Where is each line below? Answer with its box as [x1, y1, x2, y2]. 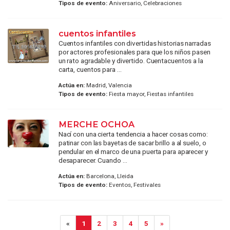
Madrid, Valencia [84, 81, 132, 89]
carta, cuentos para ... [58, 65, 122, 73]
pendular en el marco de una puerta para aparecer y [58, 147, 208, 156]
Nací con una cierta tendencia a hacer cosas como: [58, 129, 208, 138]
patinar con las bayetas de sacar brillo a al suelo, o [58, 138, 206, 147]
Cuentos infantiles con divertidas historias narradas [58, 39, 211, 47]
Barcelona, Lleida [84, 172, 133, 180]
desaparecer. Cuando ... [58, 156, 127, 164]
